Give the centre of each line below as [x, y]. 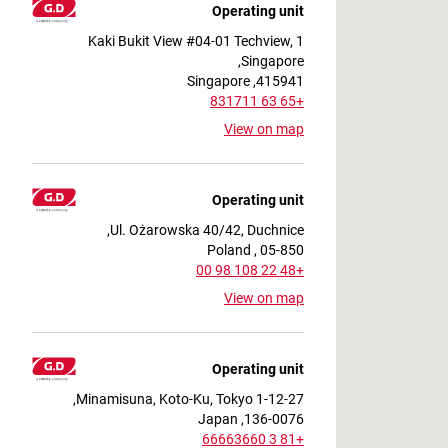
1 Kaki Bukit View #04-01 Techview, [190, 40]
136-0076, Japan [274, 418]
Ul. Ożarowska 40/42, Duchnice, [207, 229]
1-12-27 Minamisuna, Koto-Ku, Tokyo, [280, 398]
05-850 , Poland [282, 249]
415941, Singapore [280, 80]
